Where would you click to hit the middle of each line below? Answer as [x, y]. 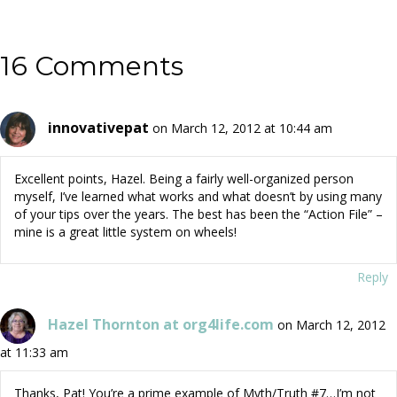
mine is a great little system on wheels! [125, 232]
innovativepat [98, 127]
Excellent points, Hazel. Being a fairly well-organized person [184, 179]
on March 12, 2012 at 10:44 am [242, 128]
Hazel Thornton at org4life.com [161, 324]
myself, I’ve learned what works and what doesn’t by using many [198, 197]
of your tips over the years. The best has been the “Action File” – [198, 214]
